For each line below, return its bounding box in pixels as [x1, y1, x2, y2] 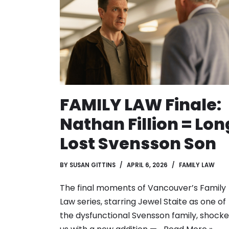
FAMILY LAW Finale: [60, 93, 221, 117]
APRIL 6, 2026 [127, 161, 168, 170]
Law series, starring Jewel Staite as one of [60, 196, 226, 208]
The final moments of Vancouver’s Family [60, 182, 226, 194]
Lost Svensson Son [60, 132, 216, 155]
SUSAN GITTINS [70, 161, 116, 170]
